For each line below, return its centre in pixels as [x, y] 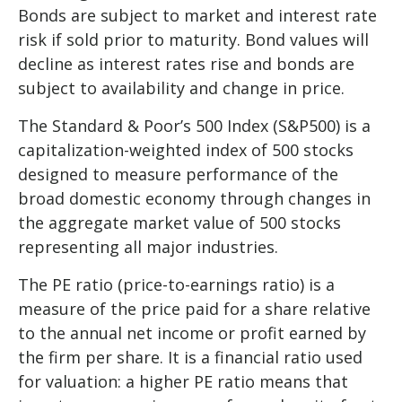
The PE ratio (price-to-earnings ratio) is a [176, 284]
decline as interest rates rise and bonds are [186, 63]
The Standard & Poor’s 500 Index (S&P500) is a [194, 125]
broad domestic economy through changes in [194, 198]
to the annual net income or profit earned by [192, 332]
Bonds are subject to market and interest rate [197, 15]
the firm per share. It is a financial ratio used [190, 357]
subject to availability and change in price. [181, 87]
